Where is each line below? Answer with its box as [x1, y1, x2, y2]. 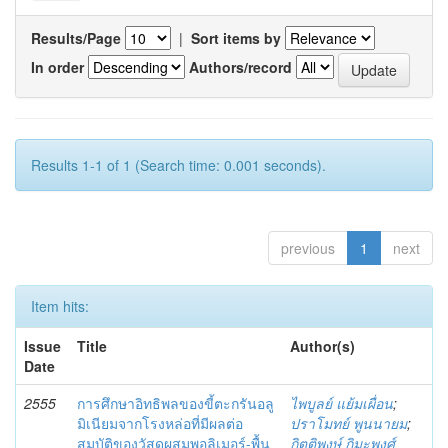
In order [31, 57, 84, 78]
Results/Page [31, 27, 121, 48]
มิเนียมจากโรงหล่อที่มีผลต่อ [77, 412, 243, 433]
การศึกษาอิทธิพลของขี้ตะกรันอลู [77, 392, 274, 413]
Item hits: [31, 295, 89, 316]
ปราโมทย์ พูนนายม [290, 412, 407, 433]
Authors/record [189, 57, 292, 78]
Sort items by [191, 27, 281, 48]
